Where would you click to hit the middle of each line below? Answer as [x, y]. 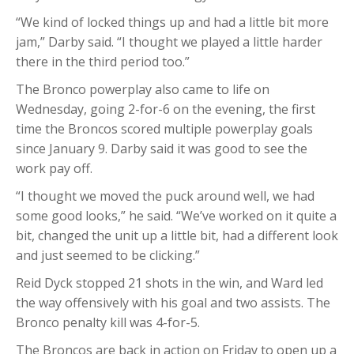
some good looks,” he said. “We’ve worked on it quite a [176, 216]
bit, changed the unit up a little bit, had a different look [177, 236]
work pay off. [54, 169]
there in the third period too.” [103, 62]
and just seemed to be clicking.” [108, 256]
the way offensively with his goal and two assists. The [173, 303]
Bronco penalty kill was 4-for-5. [108, 323]
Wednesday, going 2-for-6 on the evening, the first [166, 109]
